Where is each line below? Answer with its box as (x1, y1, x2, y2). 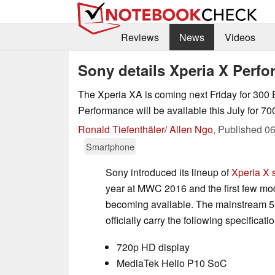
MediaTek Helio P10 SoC (117, 255, 227, 270)
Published (218, 122, 265, 136)
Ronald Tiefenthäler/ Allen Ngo (78, 122, 213, 136)
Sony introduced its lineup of (106, 165, 231, 179)
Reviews (120, 30, 159, 45)
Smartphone (86, 139, 134, 153)
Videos (224, 30, 255, 45)
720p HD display (117, 239, 190, 254)
